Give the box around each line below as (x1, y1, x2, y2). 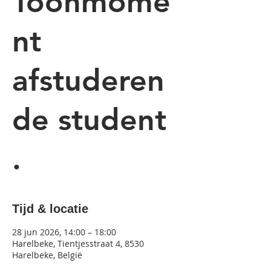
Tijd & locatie (12, 202, 88, 215)
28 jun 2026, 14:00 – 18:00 (12, 226, 116, 238)
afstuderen (12, 62, 165, 99)
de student (12, 102, 166, 138)
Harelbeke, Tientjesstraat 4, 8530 (12, 238, 144, 249)
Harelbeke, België (12, 249, 82, 261)
